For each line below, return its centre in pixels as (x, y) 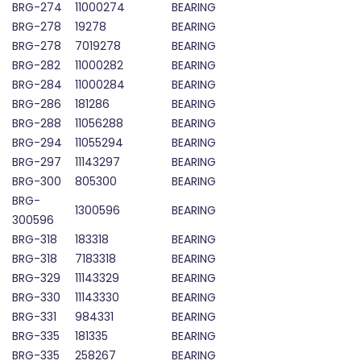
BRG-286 (37, 104)
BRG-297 (37, 162)
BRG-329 (36, 278)
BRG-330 (36, 298)
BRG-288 (37, 124)
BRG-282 (36, 66)
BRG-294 (37, 143)
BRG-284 (37, 85)
